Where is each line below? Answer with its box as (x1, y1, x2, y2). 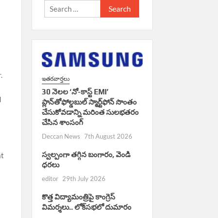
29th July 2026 (62, 174, 106, 182)
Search (100, 1, 122, 10)
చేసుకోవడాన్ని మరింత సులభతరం (41, 108, 139, 116)
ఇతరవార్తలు (41, 74, 70, 82)
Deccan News (41, 132, 80, 140)
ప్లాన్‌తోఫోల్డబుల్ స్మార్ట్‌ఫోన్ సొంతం (41, 97, 137, 106)
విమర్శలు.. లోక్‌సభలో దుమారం (41, 202, 131, 211)
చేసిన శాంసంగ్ (41, 118, 83, 127)
